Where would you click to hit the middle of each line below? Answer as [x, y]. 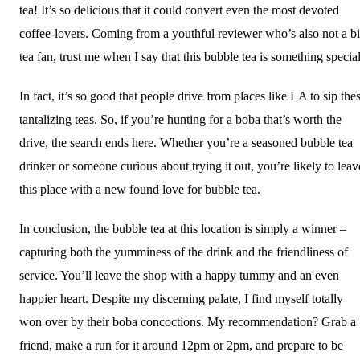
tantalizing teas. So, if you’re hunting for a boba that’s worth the [180, 119]
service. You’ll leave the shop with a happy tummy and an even [179, 275]
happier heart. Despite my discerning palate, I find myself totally [181, 298]
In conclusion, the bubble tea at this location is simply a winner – [183, 228]
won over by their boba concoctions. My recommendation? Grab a [188, 321]
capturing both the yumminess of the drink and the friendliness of [184, 252]
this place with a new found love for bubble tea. [140, 189]
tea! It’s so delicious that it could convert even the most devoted [179, 10]
